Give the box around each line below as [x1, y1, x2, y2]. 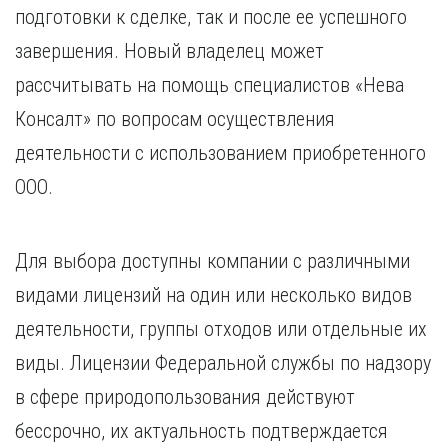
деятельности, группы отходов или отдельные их [15, 317, 427, 341]
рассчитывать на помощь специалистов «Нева [15, 73, 404, 97]
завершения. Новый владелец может [15, 39, 324, 63]
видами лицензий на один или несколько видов [15, 283, 412, 307]
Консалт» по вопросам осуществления [15, 107, 335, 131]
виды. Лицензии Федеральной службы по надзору [15, 351, 431, 375]
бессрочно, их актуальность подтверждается [15, 419, 388, 443]
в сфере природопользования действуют [15, 385, 355, 409]
